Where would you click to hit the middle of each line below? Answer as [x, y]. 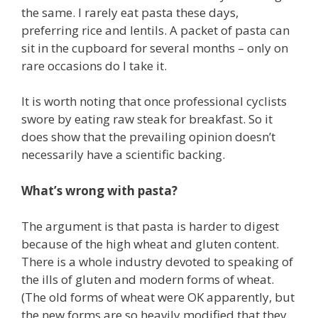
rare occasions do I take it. [94, 65]
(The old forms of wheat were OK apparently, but [158, 297]
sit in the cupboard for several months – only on [155, 48]
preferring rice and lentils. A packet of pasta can [155, 30]
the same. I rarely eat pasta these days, [130, 12]
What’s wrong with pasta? [99, 190]
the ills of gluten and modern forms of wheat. [148, 280]
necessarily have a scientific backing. [123, 155]
